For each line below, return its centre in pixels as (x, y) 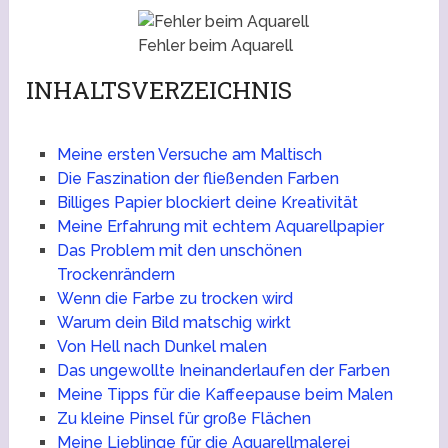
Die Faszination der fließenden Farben (197, 179)
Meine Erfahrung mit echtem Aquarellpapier (220, 227)
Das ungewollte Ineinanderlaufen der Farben (223, 371)
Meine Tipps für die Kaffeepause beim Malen (224, 395)
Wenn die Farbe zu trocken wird (174, 299)
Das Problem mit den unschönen (179, 251)
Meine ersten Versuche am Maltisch (189, 155)
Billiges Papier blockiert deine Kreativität (207, 203)
